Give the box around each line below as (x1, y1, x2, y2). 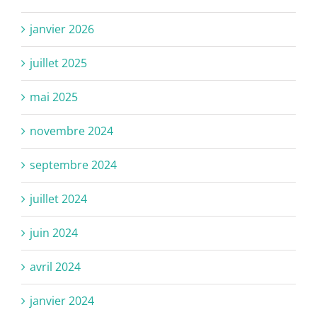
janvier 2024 (30, 292, 94, 309)
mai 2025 (30, 88, 78, 105)
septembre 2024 (30, 156, 117, 173)
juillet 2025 (30, 54, 87, 71)
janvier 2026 (30, 21, 94, 37)
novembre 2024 (30, 122, 113, 139)
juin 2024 (30, 224, 78, 241)
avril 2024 (30, 258, 81, 275)
